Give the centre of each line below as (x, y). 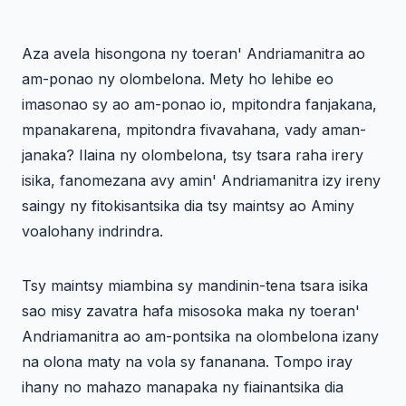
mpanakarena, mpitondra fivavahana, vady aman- (194, 130)
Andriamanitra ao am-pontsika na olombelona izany (200, 337)
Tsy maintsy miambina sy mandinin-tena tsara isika (195, 286)
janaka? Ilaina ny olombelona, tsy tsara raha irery (193, 155)
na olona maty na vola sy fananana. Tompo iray (187, 362)
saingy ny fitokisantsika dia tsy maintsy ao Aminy (188, 206)
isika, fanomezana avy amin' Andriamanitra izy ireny (201, 181)
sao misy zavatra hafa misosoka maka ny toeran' (191, 311)
